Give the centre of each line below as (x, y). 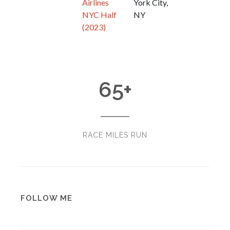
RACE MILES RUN (115, 135)
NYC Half (99, 15)
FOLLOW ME (46, 198)
